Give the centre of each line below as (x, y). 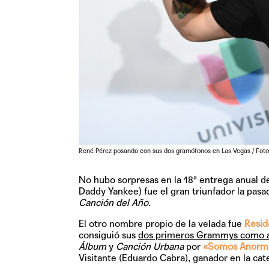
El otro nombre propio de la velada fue (161, 223)
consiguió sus (108, 235)
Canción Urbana (148, 246)
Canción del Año (113, 202)
